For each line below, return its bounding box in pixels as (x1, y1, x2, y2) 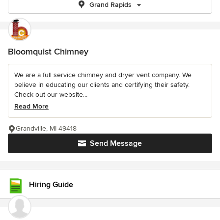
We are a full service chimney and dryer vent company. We (14, 71, 192, 79)
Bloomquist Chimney (8, 46, 88, 57)
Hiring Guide (29, 179, 73, 190)
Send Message (90, 138, 142, 148)
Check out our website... (14, 90, 87, 99)
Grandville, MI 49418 (16, 124, 77, 133)
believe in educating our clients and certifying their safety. (14, 81, 190, 89)
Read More (14, 102, 49, 110)
